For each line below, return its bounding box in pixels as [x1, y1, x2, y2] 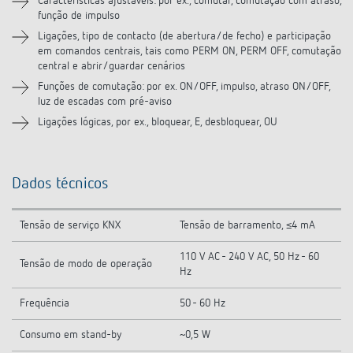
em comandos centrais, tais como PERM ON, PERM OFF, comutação [38, 46, 341, 57]
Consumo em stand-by [20, 329, 121, 340]
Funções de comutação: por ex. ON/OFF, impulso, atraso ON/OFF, [38, 81, 330, 92]
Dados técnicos [12, 176, 109, 191]
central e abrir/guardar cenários [38, 61, 185, 72]
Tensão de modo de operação [20, 258, 152, 269]
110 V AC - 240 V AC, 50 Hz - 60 [180, 251, 319, 262]
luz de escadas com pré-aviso [38, 96, 172, 107]
